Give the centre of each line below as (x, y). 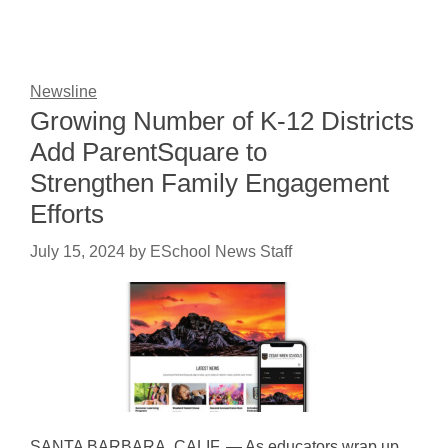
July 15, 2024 (77, 251)
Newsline (63, 91)
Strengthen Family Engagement (209, 183)
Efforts (70, 214)
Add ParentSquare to (148, 152)
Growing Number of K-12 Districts (222, 121)
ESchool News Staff (221, 251)
